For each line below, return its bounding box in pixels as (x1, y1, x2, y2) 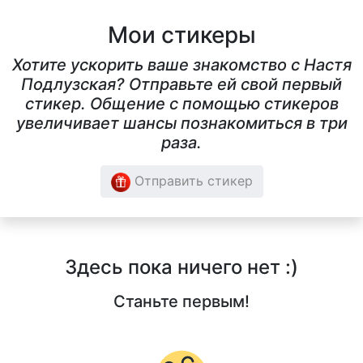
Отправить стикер (130, 173, 253, 190)
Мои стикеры (107, 21, 256, 49)
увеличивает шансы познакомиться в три (15, 113, 348, 134)
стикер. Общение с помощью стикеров (24, 94, 339, 114)
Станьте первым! (113, 291, 250, 311)
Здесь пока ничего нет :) (65, 254, 298, 279)
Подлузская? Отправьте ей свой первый (21, 75, 342, 95)
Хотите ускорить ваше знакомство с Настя (11, 55, 352, 75)
